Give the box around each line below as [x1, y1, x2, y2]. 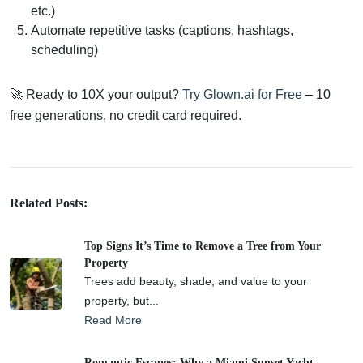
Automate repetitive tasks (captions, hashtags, [31, 23, 293, 37]
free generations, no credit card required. [10, 108, 241, 122]
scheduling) [31, 42, 98, 57]
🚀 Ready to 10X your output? [10, 87, 182, 101]
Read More [84, 313, 142, 327]
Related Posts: [10, 195, 88, 210]
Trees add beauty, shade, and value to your [84, 274, 307, 288]
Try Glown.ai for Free [182, 87, 302, 101]
